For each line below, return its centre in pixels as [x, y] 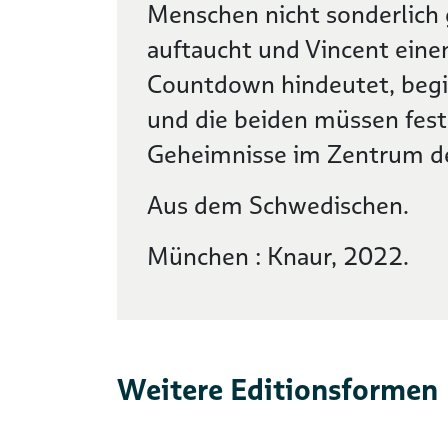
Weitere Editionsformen [277, 389]
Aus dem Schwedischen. [278, 205]
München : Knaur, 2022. [278, 256]
